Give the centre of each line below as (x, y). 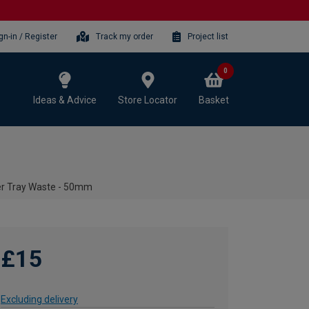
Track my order (125, 36)
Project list (208, 36)
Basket (214, 100)
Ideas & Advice (65, 100)
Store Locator (148, 100)
